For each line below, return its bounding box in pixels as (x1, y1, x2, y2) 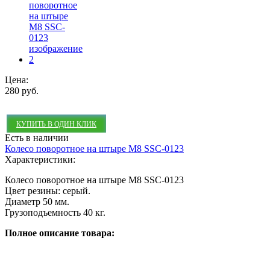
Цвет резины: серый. (5, 186, 90, 196)
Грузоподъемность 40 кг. (5, 207, 105, 218)
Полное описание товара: (5, 228, 115, 239)
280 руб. (5, 86, 39, 96)
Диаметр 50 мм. (5, 196, 69, 207)
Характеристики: (5, 154, 78, 165)
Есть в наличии (5, 133, 69, 143)
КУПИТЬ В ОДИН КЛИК (16, 120, 96, 129)
